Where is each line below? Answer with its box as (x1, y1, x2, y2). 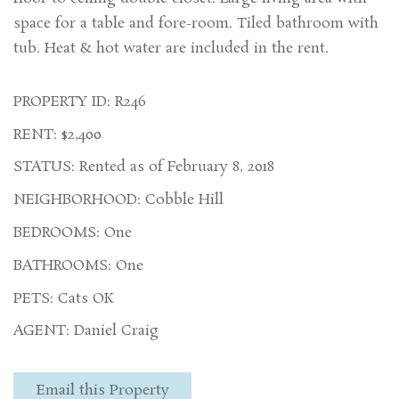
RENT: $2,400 (13, 124, 102, 145)
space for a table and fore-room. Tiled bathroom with (13, 12, 379, 34)
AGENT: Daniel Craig (13, 321, 159, 342)
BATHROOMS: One (13, 255, 143, 276)
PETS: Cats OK (13, 288, 114, 309)
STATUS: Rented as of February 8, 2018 (13, 157, 274, 178)
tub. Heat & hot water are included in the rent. (13, 37, 329, 59)
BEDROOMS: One (13, 222, 132, 243)
